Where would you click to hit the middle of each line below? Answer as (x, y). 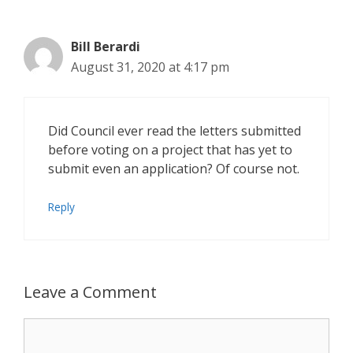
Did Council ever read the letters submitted (175, 130)
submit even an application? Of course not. (174, 168)
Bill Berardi (106, 46)
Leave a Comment (90, 292)
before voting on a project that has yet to (170, 149)
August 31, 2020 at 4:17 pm (150, 67)
